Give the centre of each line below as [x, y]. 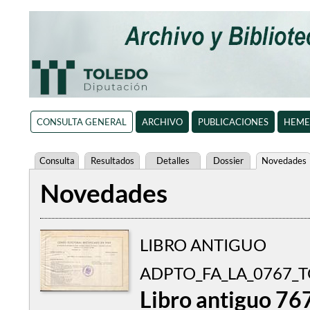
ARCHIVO [162, 122]
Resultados [112, 161]
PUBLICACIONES [233, 122]
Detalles [173, 161]
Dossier [228, 161]
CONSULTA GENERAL [81, 122]
